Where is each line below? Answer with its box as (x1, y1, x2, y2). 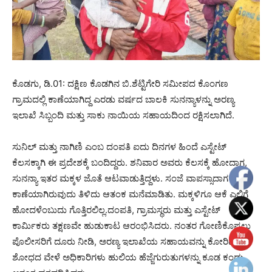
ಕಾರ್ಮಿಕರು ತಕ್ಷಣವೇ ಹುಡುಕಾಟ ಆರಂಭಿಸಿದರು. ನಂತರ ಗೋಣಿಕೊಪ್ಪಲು (12, 219, 251, 231)
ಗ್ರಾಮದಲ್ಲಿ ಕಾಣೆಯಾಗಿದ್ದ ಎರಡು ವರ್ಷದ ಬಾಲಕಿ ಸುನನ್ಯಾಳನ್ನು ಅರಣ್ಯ (12, 93, 234, 105)
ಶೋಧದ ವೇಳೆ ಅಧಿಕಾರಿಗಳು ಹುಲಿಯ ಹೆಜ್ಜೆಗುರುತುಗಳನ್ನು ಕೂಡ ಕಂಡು (12, 251, 243, 263)
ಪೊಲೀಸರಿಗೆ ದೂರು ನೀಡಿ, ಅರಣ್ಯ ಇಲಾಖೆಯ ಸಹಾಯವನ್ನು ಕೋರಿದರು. (12, 235, 246, 247)
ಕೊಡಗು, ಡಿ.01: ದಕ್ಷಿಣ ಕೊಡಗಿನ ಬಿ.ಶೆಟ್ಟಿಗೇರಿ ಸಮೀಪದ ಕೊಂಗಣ (12, 77, 228, 89)
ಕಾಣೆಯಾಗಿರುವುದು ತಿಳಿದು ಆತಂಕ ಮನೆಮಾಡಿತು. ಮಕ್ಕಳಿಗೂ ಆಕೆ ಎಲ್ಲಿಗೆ (12, 188, 248, 200)
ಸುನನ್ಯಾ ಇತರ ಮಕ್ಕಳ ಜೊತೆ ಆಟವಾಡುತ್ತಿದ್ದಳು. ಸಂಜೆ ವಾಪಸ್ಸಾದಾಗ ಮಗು (12, 172, 249, 184)
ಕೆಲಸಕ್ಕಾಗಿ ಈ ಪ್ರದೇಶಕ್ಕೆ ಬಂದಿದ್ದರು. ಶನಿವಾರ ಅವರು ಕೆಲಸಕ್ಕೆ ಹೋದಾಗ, (12, 156, 247, 168)
